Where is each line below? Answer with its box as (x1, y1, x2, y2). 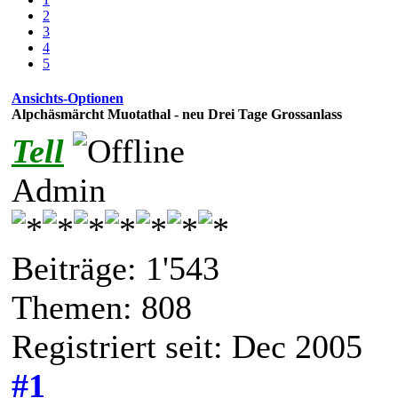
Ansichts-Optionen (12, 90, 123, 106)
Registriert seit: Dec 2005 (12, 327, 362, 365)
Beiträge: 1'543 (12, 249, 219, 287)
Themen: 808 (12, 288, 192, 326)
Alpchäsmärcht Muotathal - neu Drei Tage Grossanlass (12, 106, 342, 122)
